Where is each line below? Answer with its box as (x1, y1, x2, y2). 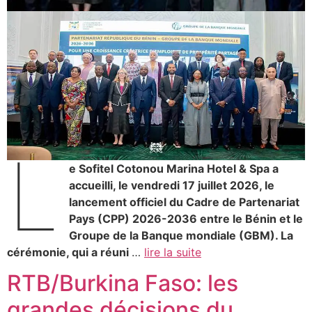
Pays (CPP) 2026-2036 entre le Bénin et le (69, 211, 304, 226)
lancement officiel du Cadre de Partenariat (69, 194, 300, 209)
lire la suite (144, 244, 201, 259)
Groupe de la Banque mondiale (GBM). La (69, 228, 294, 242)
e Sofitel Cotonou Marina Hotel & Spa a (69, 161, 279, 175)
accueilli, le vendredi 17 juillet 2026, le (69, 178, 275, 192)
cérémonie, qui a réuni (7, 244, 132, 259)
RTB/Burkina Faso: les (7, 270, 238, 297)
